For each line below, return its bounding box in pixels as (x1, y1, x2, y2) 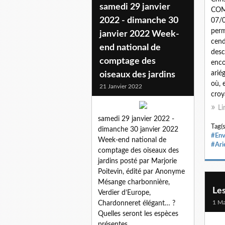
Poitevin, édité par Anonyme (98, 168, 185, 175)
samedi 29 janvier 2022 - (98, 115, 174, 123)
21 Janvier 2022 (99, 83, 142, 89)
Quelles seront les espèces (98, 210, 178, 217)
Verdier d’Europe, (98, 189, 151, 196)
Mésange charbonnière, (98, 178, 170, 186)
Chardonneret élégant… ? (98, 199, 175, 207)
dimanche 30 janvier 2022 (98, 126, 178, 133)
